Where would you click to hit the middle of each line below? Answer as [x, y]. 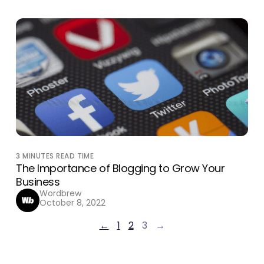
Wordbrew [61, 193]
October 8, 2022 [73, 203]
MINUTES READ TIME [58, 156]
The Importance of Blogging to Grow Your [121, 168]
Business [38, 182]
